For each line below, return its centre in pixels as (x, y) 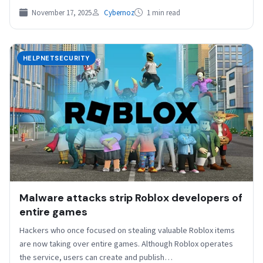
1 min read (163, 13)
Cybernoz (119, 13)
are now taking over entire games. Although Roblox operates (126, 244)
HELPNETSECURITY (56, 58)
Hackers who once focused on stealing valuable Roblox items (127, 231)
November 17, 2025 (61, 13)
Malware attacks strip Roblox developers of (131, 198)
